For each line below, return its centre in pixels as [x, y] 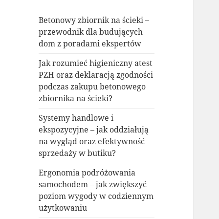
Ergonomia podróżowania [87, 173]
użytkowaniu [63, 208]
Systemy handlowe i [76, 118]
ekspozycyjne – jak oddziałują [94, 130]
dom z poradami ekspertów [90, 44]
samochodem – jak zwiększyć [93, 185]
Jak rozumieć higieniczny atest [96, 63]
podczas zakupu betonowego [92, 87]
